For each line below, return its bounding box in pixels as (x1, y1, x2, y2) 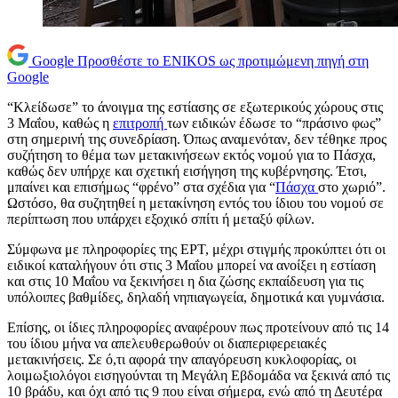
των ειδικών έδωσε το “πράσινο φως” (167, 115, 381, 131)
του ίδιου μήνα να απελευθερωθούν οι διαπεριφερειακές (7, 336, 326, 352)
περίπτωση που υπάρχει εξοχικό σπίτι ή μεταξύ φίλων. (7, 211, 314, 227)
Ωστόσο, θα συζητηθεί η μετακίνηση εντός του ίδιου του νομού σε (7, 195, 384, 211)
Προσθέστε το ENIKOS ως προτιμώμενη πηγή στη (77, 53, 369, 69)
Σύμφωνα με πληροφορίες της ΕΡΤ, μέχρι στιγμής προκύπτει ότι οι (7, 242, 386, 258)
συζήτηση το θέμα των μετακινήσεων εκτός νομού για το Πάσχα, (7, 147, 376, 163)
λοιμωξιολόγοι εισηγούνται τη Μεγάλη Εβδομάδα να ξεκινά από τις (7, 368, 390, 384)
